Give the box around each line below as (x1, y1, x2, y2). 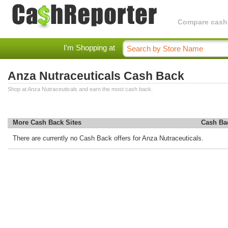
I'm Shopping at (64, 43, 115, 52)
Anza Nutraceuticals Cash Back (8, 69, 184, 82)
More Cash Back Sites (13, 119, 81, 126)
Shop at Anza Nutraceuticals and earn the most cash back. (8, 86, 153, 92)
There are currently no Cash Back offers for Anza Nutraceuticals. (13, 134, 204, 142)
